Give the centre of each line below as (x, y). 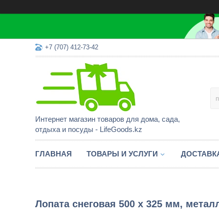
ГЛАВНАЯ (54, 154)
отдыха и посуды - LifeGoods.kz (89, 129)
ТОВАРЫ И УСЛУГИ (122, 154)
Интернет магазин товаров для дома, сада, (108, 119)
